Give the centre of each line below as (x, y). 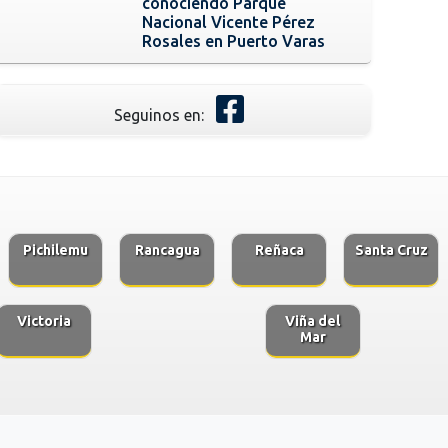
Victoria (44, 320)
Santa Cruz (391, 249)
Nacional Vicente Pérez (229, 21)
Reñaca (279, 249)
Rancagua (167, 249)
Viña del (313, 320)
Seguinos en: (160, 114)
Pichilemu (56, 249)
